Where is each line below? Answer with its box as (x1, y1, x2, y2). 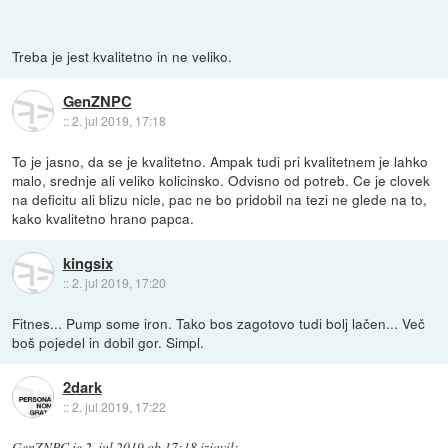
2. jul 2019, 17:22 (71, 398, 166, 416)
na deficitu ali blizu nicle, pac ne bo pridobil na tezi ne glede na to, (12, 188, 428, 209)
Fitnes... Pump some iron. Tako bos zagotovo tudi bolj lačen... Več (12, 312, 426, 333)
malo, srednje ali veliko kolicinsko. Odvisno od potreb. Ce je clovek (12, 169, 431, 190)
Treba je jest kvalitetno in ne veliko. (12, 45, 233, 66)
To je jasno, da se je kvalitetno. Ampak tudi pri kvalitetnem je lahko (12, 150, 429, 171)
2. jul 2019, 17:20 (71, 274, 166, 292)
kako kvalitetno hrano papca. (12, 207, 195, 228)
